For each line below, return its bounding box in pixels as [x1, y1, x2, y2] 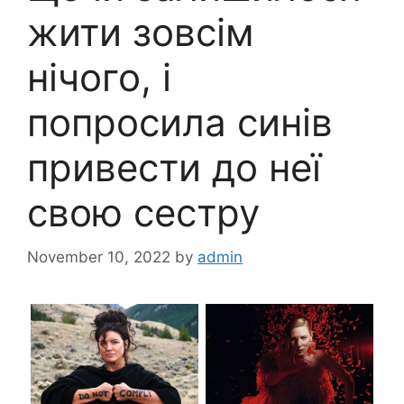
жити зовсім [27, 9, 254, 56]
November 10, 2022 [27, 247, 170, 266]
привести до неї [27, 144, 321, 191]
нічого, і [27, 54, 171, 101]
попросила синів [27, 99, 333, 146]
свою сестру [27, 189, 260, 236]
